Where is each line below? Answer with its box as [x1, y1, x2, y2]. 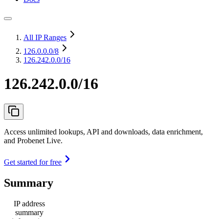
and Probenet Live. [4, 136, 63, 145]
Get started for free [4, 157, 62, 166]
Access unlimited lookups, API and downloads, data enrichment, [4, 127, 203, 136]
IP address [14, 199, 45, 208]
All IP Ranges [23, 33, 66, 42]
